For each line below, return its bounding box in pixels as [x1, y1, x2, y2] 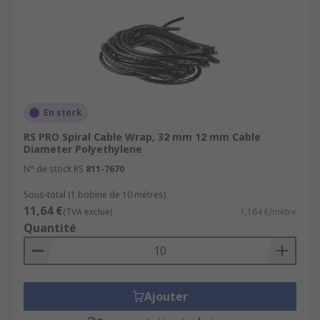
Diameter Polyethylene [24, 142, 142, 156]
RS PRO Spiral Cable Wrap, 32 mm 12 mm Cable [24, 130, 261, 144]
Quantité [24, 220, 76, 236]
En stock [44, 106, 82, 119]
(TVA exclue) [63, 206, 112, 218]
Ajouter [144, 289, 188, 304]
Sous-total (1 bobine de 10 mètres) [24, 189, 166, 201]
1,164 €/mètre [240, 206, 296, 218]
